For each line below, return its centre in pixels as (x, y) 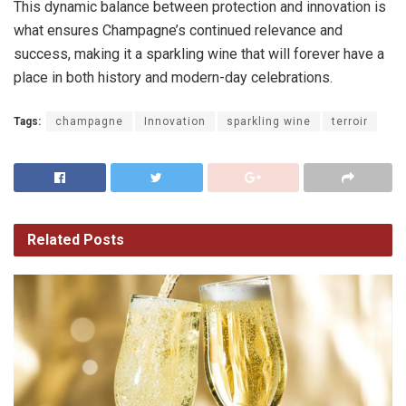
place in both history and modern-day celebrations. (173, 78)
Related (53, 240)
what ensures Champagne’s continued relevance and (178, 31)
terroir (350, 122)
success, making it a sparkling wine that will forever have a (199, 54)
